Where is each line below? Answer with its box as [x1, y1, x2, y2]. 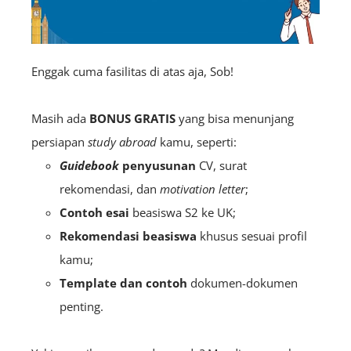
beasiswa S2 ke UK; [129, 204, 236, 220]
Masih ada [31, 110, 89, 126]
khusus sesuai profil [197, 227, 307, 244]
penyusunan [122, 157, 196, 173]
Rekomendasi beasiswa [60, 227, 197, 244]
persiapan [31, 133, 88, 150]
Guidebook [60, 157, 122, 173]
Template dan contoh [60, 274, 187, 291]
